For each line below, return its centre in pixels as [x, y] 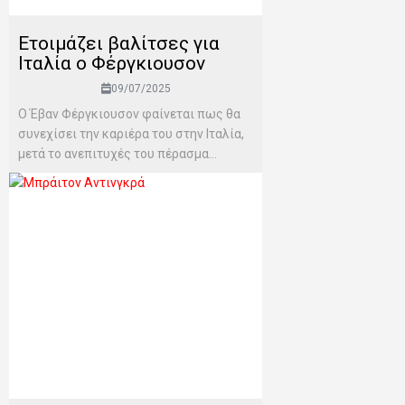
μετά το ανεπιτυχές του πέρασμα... [118, 154]
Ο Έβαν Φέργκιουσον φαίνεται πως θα [129, 114]
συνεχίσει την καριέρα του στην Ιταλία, [131, 134]
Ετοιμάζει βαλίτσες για [119, 44]
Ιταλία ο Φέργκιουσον [112, 64]
